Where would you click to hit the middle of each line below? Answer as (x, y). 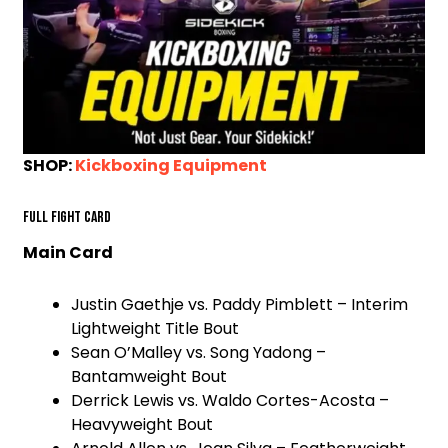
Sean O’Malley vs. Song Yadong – (198, 353)
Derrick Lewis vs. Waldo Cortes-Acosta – (230, 401)
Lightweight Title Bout (155, 329)
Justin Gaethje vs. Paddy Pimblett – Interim (239, 305)
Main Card (69, 253)
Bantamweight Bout (149, 377)
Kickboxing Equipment (171, 166)
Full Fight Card (67, 218)
